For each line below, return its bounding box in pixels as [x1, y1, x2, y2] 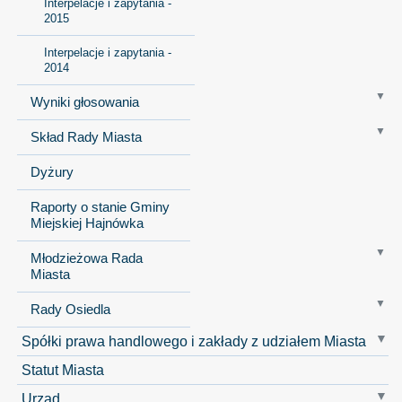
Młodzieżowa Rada [30, 250, 143, 266]
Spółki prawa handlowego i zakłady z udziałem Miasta [21, 332, 366, 349]
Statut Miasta [21, 361, 104, 378]
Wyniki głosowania [30, 94, 139, 109]
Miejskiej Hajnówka [30, 215, 144, 231]
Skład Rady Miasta [30, 129, 142, 144]
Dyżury [30, 164, 74, 179]
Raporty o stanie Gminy [30, 199, 170, 214]
